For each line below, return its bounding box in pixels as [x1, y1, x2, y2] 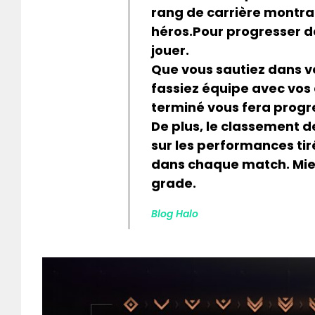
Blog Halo [151, 207, 198, 221]
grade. [151, 174, 196, 193]
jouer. [151, 41, 189, 60]
